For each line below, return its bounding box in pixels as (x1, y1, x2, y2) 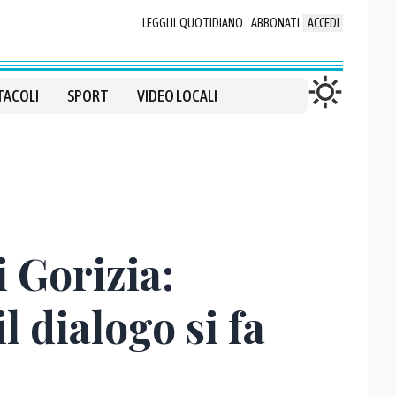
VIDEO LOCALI (136, 87, 217, 105)
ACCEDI (308, 16, 339, 30)
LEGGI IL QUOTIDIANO (142, 16, 243, 30)
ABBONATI (251, 16, 300, 30)
